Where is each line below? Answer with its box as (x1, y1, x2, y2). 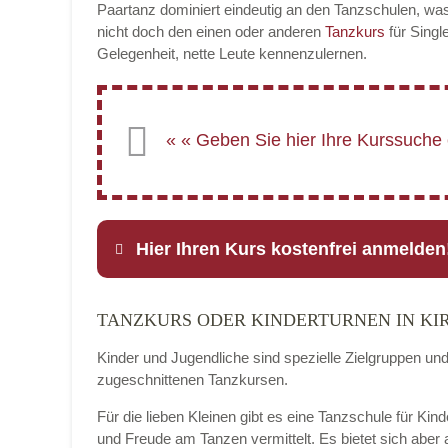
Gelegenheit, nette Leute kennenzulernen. (97, 45, 367, 62)
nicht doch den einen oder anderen (97, 23, 325, 40)
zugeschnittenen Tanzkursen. (97, 371, 288, 388)
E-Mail (197, 426, 245, 443)
